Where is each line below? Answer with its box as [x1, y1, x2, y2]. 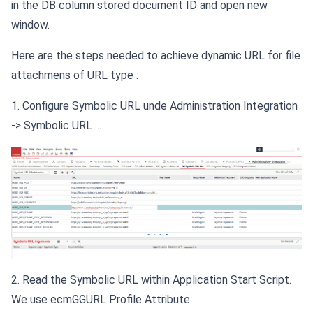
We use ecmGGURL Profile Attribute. [11, 293, 192, 307]
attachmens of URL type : [11, 68, 138, 82]
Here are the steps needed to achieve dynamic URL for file [11, 49, 300, 63]
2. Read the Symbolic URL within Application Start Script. [11, 273, 291, 287]
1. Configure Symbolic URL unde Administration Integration [11, 99, 298, 113]
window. [11, 18, 50, 32]
